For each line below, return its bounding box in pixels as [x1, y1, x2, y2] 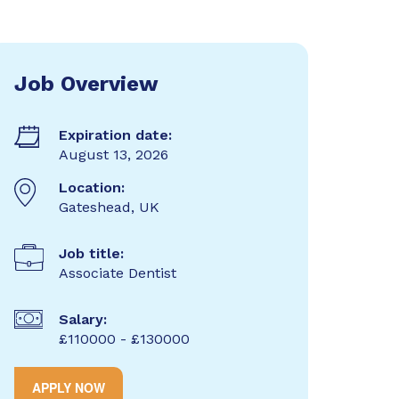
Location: [58, 179, 125, 196]
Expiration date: [58, 126, 172, 143]
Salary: [58, 311, 107, 328]
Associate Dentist [58, 265, 176, 281]
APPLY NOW [31, 379, 105, 396]
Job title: [58, 245, 124, 262]
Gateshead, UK [58, 199, 159, 216]
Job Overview [13, 71, 159, 96]
